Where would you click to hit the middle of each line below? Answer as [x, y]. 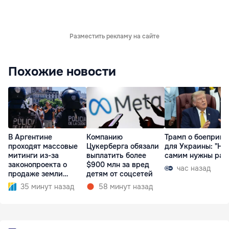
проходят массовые [43, 146]
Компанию [105, 137]
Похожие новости [62, 72]
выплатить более [116, 155]
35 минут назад [47, 186]
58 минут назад [126, 186]
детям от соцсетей [120, 174]
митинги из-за [33, 155]
